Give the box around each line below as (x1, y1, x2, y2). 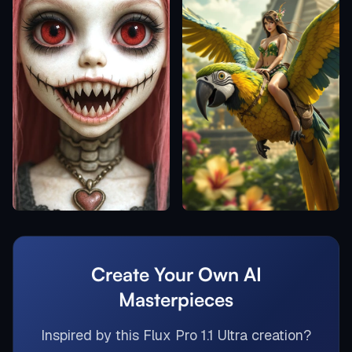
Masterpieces (119, 288, 233, 312)
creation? (247, 326, 311, 345)
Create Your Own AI (90, 262, 262, 287)
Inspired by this (41, 326, 143, 345)
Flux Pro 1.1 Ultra (143, 326, 247, 345)
